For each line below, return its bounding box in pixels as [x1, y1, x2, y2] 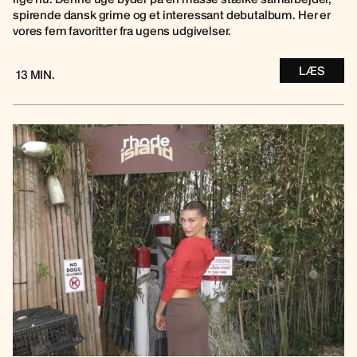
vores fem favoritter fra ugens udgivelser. [13, 22, 232, 39]
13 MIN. [16, 65, 55, 83]
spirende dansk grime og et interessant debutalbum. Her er [13, 6, 331, 23]
